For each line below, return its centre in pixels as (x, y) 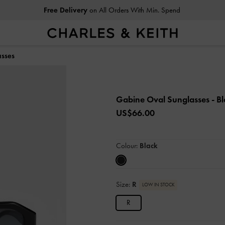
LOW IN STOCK (158, 185)
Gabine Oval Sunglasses (164, 99)
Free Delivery (65, 10)
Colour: (128, 146)
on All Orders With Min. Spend (134, 10)
